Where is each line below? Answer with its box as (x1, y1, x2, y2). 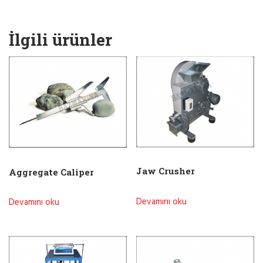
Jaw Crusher (136, 165, 195, 177)
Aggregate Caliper (9, 166, 94, 178)
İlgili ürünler (9, 28, 112, 50)
